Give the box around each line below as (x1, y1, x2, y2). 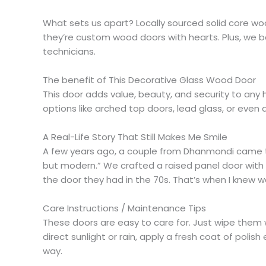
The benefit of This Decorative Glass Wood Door (43, 73, 256, 86)
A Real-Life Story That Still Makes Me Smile (43, 130, 227, 143)
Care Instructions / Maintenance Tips (43, 201, 206, 214)
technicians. (43, 45, 96, 58)
